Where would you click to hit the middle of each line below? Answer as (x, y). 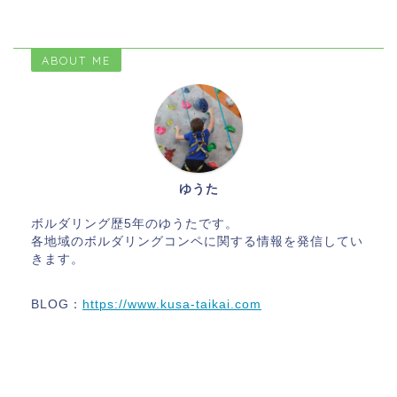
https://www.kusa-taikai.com (172, 304)
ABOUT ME (76, 60)
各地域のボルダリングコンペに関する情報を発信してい (197, 241)
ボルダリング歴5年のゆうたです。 (135, 223)
